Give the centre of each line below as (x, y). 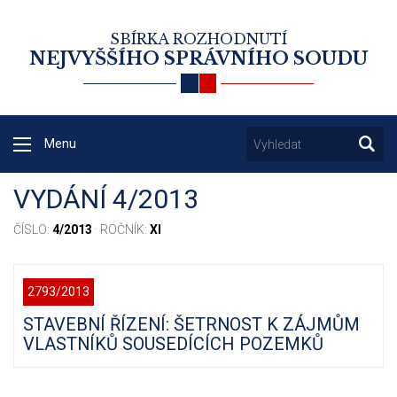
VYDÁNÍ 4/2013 (106, 199)
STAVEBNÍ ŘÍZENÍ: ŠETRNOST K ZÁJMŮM (191, 325)
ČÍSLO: (33, 230)
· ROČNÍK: (121, 230)
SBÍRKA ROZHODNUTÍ (198, 39)
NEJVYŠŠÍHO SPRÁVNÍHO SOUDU (198, 58)
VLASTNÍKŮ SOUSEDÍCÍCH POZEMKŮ (173, 344)
